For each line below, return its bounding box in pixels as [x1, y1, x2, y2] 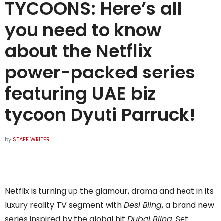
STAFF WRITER [13, 135, 50, 144]
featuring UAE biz [5, 81, 156, 107]
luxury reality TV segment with [5, 199, 124, 211]
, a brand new [162, 199, 214, 211]
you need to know [5, 17, 161, 43]
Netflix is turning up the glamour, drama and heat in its [5, 185, 214, 197]
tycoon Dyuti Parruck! [5, 102, 195, 128]
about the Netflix [5, 38, 152, 64]
